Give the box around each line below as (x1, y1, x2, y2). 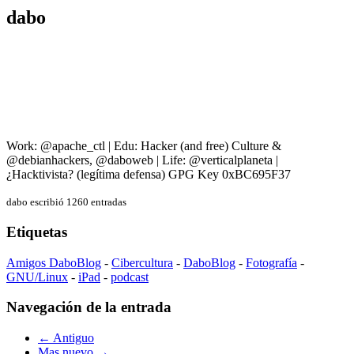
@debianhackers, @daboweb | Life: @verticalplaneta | (6, 153, 278, 168)
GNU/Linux (6, 269, 68, 284)
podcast (111, 269, 149, 284)
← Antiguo (38, 330, 94, 345)
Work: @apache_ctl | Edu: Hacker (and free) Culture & (6, 139, 281, 153)
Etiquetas (6, 223, 67, 240)
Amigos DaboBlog (6, 255, 101, 269)
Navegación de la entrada (6, 299, 171, 316)
